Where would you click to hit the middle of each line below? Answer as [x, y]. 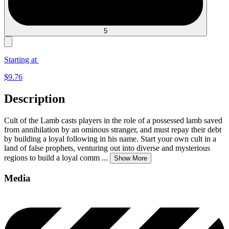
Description [35, 98]
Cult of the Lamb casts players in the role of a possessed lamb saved [113, 120]
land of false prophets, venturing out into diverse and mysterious [107, 148]
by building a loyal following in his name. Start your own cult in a [110, 139]
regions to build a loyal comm [52, 157]
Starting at [21, 59]
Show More [131, 158]
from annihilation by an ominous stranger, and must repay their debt [113, 129]
